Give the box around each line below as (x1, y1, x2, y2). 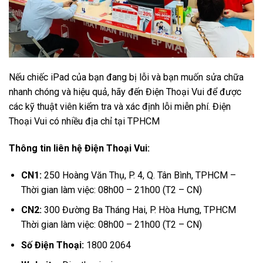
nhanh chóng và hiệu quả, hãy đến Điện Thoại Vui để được (9, 86, 241, 98)
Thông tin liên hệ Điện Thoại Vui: (9, 142, 150, 154)
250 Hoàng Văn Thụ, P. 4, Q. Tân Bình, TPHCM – (41, 169, 236, 181)
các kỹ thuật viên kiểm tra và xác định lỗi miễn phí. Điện (9, 101, 231, 113)
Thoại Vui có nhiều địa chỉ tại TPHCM (9, 116, 160, 127)
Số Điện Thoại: (21, 239, 86, 251)
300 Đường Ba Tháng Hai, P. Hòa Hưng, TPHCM (41, 204, 236, 216)
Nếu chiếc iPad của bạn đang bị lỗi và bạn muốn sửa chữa (9, 72, 244, 83)
